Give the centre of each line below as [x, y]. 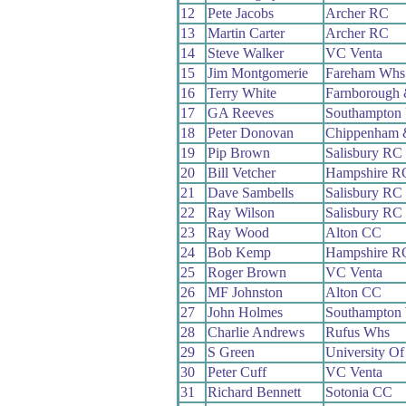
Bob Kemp [239, 252]
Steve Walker [245, 53]
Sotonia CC [358, 391]
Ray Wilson [241, 212]
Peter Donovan [250, 132]
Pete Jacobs [240, 13]
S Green [231, 352]
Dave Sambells [250, 192]
